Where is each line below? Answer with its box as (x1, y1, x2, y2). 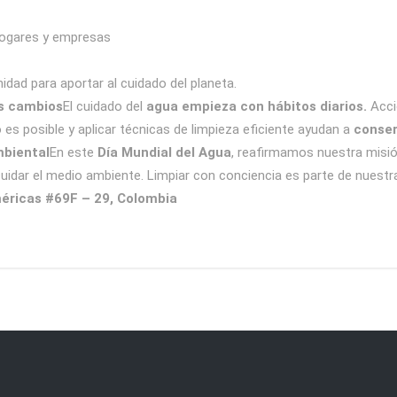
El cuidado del (63, 98, 146, 114)
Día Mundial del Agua (97, 144, 231, 160)
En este (50, 144, 97, 160)
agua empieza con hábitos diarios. (146, 98, 367, 114)
